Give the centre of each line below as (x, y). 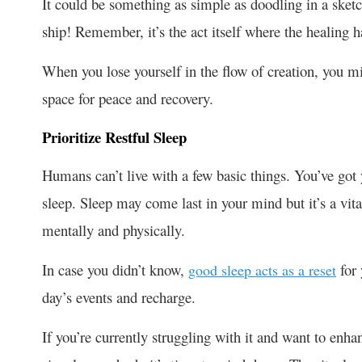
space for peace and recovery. (128, 98)
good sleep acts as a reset (262, 269)
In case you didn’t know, (115, 269)
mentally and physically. (116, 229)
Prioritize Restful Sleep (114, 137)
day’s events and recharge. (121, 297)
